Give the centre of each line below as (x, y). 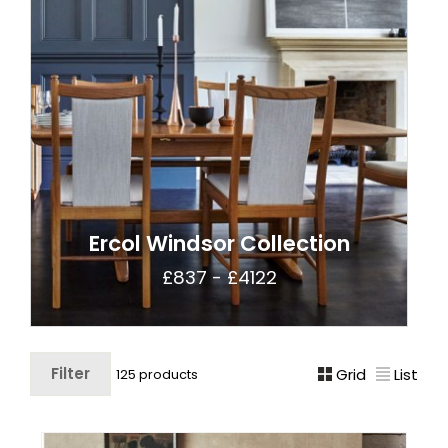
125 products (157, 374)
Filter (70, 373)
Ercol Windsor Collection (219, 243)
